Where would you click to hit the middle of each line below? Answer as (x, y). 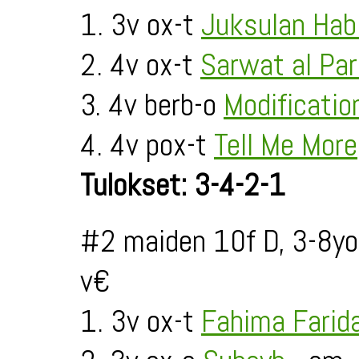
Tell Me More (286, 145)
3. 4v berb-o (152, 105)
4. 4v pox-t (147, 145)
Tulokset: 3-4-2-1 (183, 185)
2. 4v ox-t (140, 65)
